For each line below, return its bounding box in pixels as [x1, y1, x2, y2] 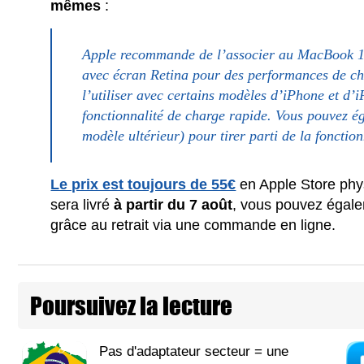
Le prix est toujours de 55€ [50, 175, 236, 193]
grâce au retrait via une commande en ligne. [50, 216, 336, 233]
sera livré [50, 196, 115, 213]
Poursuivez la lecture [30, 287, 232, 323]
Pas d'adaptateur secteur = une [99, 343, 288, 359]
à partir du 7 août [114, 196, 233, 213]
